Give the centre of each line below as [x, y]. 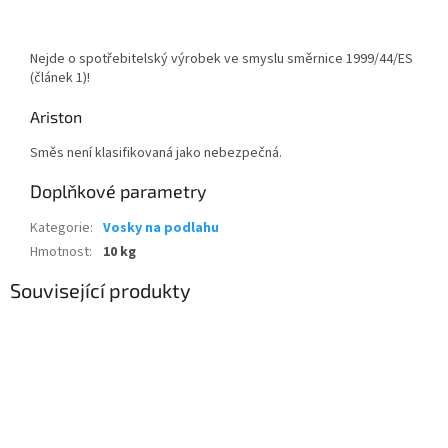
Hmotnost [59, 252]
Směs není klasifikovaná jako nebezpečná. [156, 153]
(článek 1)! [60, 78]
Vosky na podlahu [161, 228]
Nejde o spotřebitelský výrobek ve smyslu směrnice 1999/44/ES [221, 59]
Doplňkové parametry [118, 191]
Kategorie [60, 228]
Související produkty [100, 289]
